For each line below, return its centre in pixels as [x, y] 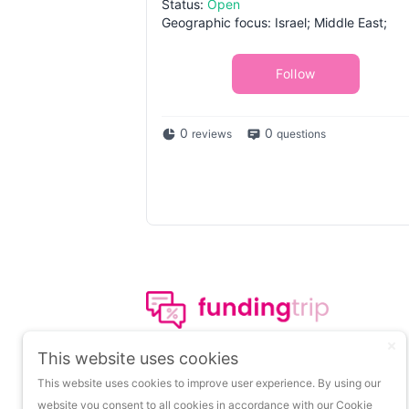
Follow [296, 73]
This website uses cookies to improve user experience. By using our [209, 383]
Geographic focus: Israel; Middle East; [274, 22]
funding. [178, 388]
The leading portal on [229, 351]
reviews [212, 134]
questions [301, 134]
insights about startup [231, 370]
